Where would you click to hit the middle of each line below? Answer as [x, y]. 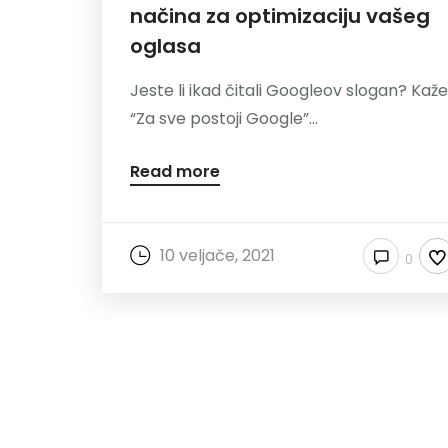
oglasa [165, 45]
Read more [175, 171]
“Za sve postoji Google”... [224, 118]
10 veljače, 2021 [217, 255]
